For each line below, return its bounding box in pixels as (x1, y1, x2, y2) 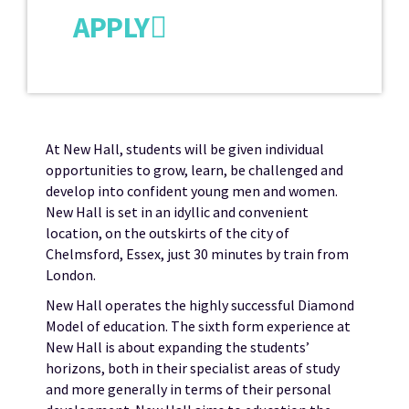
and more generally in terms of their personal (46, 379, 331, 398)
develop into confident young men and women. (46, 181, 338, 200)
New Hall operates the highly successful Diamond (46, 295, 354, 314)
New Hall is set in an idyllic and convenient (46, 202, 309, 221)
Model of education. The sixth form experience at (46, 316, 351, 335)
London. (46, 265, 96, 284)
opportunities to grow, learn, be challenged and (46, 160, 343, 179)
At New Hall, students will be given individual (46, 139, 324, 158)
